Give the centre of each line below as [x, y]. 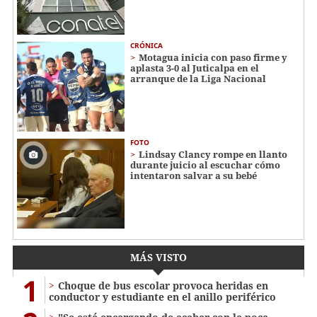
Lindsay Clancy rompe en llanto [213, 154]
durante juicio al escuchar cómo [205, 165]
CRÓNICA [146, 46]
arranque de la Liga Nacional [198, 79]
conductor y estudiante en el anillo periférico [162, 296]
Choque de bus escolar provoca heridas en [163, 285]
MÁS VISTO [158, 257]
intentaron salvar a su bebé [194, 175]
